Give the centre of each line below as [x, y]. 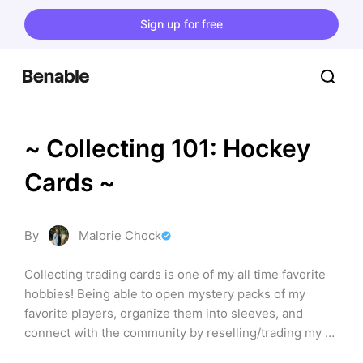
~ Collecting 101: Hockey [167, 148]
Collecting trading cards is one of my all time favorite [175, 274]
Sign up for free [181, 23]
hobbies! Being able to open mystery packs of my [165, 294]
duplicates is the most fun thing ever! [130, 352]
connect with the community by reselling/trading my [173, 333]
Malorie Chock [120, 235]
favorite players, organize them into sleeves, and [164, 313]
